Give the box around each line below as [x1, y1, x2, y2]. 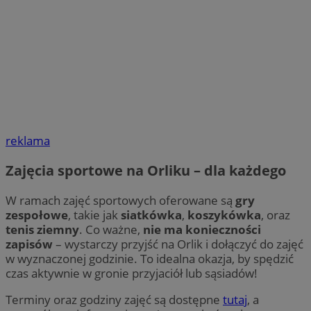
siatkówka [121, 207, 182, 224]
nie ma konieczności [143, 221, 261, 238]
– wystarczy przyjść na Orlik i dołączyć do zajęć [53, 236, 303, 253]
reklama [6, 133, 50, 149]
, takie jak [68, 207, 121, 224]
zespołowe [6, 207, 68, 224]
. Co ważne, [79, 221, 143, 238]
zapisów [6, 236, 53, 253]
